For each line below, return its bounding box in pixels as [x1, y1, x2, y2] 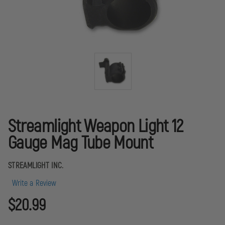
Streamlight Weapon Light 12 [8, 116, 183, 138]
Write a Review [12, 178, 57, 189]
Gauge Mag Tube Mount [8, 132, 153, 155]
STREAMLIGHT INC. [8, 161, 64, 171]
